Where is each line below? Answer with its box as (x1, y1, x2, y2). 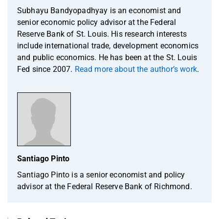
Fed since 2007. (17, 64, 75, 74)
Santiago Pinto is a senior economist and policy (17, 170, 185, 179)
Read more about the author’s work (74, 64, 197, 74)
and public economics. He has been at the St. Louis (17, 52, 197, 62)
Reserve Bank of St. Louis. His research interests (17, 29, 187, 39)
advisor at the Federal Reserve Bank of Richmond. (17, 181, 192, 191)
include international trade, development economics (17, 41, 199, 50)
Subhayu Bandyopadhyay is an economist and (17, 5, 181, 15)
